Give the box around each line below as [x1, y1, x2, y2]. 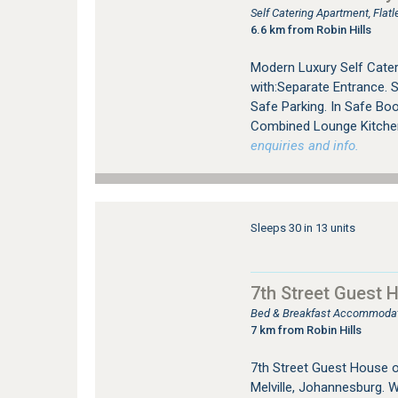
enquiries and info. [250, 138, 359, 154]
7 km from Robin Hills [250, 323, 362, 337]
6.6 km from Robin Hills [250, 23, 371, 36]
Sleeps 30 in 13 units [250, 221, 355, 235]
